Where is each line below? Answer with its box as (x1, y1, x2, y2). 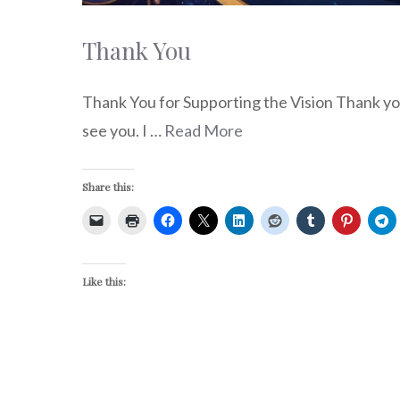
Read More (164, 120, 243, 140)
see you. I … (82, 120, 164, 140)
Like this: (82, 273, 126, 288)
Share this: (82, 179, 134, 194)
